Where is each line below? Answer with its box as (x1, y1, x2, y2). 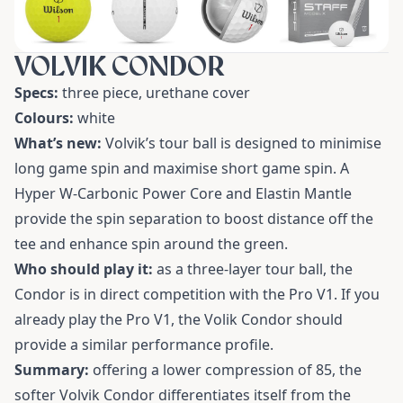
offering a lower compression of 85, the (89, 359, 362, 380)
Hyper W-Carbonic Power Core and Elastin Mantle (14, 183, 352, 203)
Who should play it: (14, 258, 153, 279)
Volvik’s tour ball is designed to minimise (102, 132, 381, 153)
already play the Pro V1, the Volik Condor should (14, 309, 343, 329)
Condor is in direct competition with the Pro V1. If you (14, 283, 380, 304)
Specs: (14, 82, 58, 103)
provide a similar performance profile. (14, 334, 273, 354)
